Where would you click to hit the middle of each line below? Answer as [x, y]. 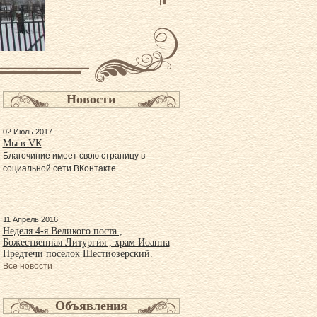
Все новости [27, 266]
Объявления [91, 306]
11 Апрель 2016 [30, 219]
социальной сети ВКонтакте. [60, 168]
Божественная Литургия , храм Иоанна [86, 242]
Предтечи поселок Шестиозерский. [77, 254]
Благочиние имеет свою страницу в [74, 156]
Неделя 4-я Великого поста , [62, 231]
